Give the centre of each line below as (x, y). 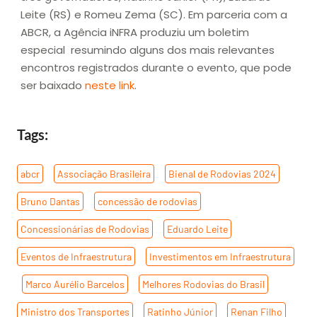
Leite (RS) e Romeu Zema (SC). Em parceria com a (154, 15)
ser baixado (53, 86)
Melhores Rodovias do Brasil (203, 284)
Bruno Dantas (50, 201)
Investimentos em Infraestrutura (220, 256)
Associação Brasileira (104, 173)
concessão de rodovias (148, 201)
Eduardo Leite (197, 229)
